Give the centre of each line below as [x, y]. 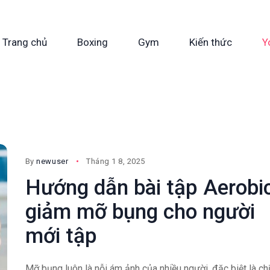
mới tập [61, 236]
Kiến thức [211, 42]
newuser [52, 162]
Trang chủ [25, 42]
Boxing [93, 42]
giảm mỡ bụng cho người [140, 212]
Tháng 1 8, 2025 [116, 162]
